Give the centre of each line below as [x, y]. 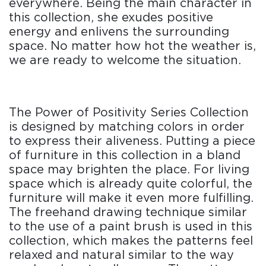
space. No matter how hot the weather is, [132, 46]
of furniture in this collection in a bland [125, 155]
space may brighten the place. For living [129, 170]
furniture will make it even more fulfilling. [131, 198]
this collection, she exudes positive [111, 18]
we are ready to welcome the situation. [125, 60]
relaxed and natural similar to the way [121, 255]
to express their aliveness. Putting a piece [132, 141]
